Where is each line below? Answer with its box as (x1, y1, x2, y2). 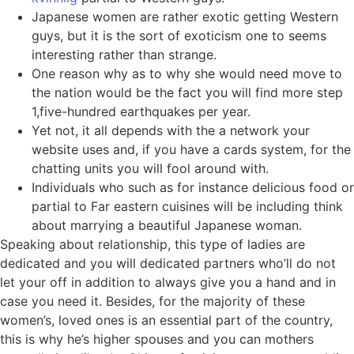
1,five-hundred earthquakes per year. (32, 104, 250, 120)
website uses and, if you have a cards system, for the (32, 141, 351, 158)
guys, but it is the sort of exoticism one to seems (32, 28, 326, 44)
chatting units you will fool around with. (32, 160, 269, 177)
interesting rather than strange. (32, 47, 217, 63)
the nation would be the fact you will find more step (32, 85, 343, 101)
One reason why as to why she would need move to (32, 66, 342, 82)
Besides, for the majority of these (102, 293, 305, 310)
